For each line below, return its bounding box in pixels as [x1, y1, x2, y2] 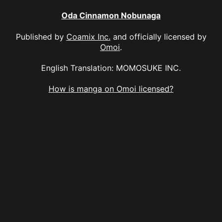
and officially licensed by [110, 31, 207, 42]
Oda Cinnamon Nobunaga [61, 10, 161, 21]
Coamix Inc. [66, 31, 111, 42]
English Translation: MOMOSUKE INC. [41, 62, 181, 73]
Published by [15, 31, 66, 42]
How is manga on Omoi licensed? [49, 84, 173, 94]
